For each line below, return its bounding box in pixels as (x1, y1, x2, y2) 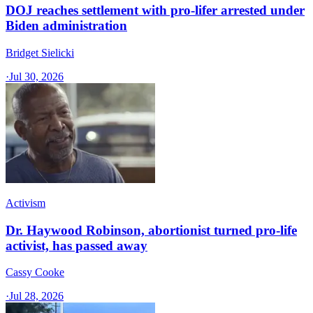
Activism (6, 196, 45, 209)
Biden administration (6, 18, 127, 34)
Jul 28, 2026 (9, 290, 64, 303)
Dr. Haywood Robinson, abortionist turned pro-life (6, 222, 297, 238)
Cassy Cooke (6, 266, 64, 279)
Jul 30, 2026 (9, 70, 64, 82)
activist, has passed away (6, 238, 147, 253)
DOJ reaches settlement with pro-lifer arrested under (6, 3, 305, 18)
